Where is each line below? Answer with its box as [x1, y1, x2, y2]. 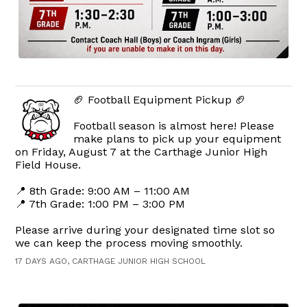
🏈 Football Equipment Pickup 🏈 [73, 93, 247, 107]
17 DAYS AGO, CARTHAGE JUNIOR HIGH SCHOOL [15, 256, 206, 267]
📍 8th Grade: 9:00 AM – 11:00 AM [15, 184, 191, 198]
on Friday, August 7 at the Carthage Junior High [15, 145, 268, 159]
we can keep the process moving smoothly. [15, 236, 243, 250]
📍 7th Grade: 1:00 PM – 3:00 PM [15, 197, 186, 211]
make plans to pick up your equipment [73, 132, 282, 146]
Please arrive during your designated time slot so [15, 223, 275, 237]
